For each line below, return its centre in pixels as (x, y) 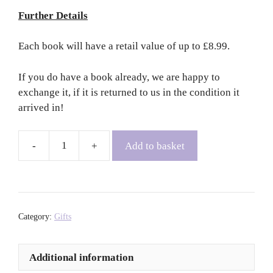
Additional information (81, 257)
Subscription (136, 168)
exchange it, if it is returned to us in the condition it (129, 92)
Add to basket (155, 146)
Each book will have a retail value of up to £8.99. (124, 46)
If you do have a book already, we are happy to (119, 77)
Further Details (53, 15)
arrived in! (41, 107)
